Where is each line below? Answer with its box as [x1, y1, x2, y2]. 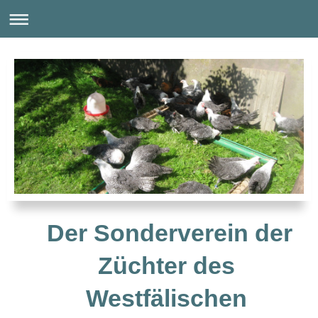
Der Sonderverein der [40, 219, 292, 246]
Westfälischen [85, 284, 247, 312]
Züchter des [97, 251, 235, 279]
